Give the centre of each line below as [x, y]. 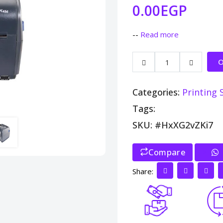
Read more [160, 34]
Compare [167, 152]
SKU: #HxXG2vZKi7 [173, 125]
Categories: [157, 92]
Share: [143, 171]
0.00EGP [160, 10]
